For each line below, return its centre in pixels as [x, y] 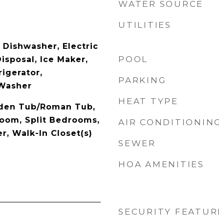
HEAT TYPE [148, 101]
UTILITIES [145, 25]
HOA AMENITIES [161, 164]
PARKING [142, 80]
